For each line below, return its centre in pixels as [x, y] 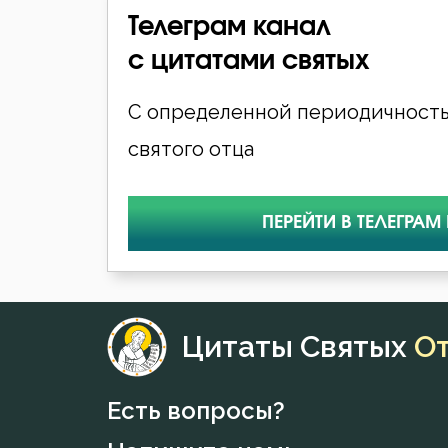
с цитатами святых [249, 60]
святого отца [191, 148]
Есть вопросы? [196, 410]
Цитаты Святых [298, 346]
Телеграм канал [229, 26]
